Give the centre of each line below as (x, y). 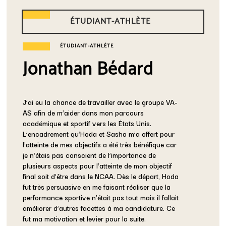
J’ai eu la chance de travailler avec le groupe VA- (100, 102)
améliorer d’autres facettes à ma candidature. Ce (99, 208)
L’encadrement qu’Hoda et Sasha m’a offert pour (99, 134)
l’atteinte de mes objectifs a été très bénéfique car (100, 145)
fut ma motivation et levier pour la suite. (84, 219)
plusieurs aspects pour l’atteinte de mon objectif (98, 166)
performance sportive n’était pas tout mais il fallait (101, 197)
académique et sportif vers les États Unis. (87, 123)
